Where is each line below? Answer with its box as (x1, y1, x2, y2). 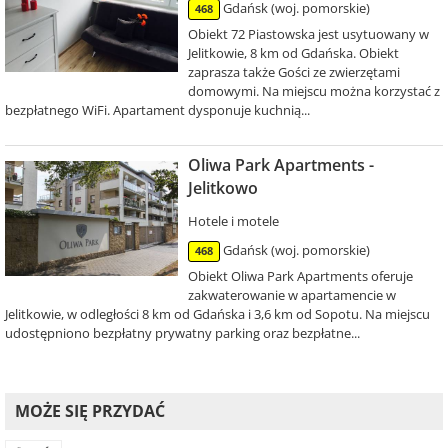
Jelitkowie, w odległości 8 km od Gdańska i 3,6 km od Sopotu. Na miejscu (5, 305, 430, 324)
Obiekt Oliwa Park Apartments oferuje (187, 267, 413, 286)
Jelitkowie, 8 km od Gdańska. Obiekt (187, 44, 399, 63)
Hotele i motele (187, 212, 279, 231)
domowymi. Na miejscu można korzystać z (187, 82, 440, 101)
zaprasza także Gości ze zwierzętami (187, 63, 400, 82)
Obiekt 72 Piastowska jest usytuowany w (187, 25, 429, 44)
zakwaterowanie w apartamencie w (187, 286, 396, 305)
